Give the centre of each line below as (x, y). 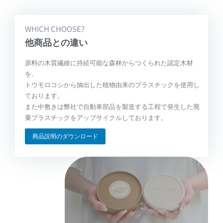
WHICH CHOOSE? (55, 28)
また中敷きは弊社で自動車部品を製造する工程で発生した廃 (112, 107)
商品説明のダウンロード (65, 136)
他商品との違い (56, 42)
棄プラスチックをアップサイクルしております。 (96, 117)
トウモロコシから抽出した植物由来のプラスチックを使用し (112, 85)
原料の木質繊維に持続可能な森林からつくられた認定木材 (109, 63)
